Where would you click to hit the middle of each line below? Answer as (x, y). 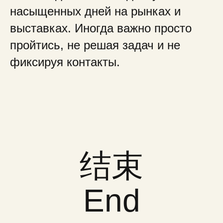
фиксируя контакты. (65, 62)
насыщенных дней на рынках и (95, 11)
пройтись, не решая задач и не (95, 45)
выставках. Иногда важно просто (101, 28)
